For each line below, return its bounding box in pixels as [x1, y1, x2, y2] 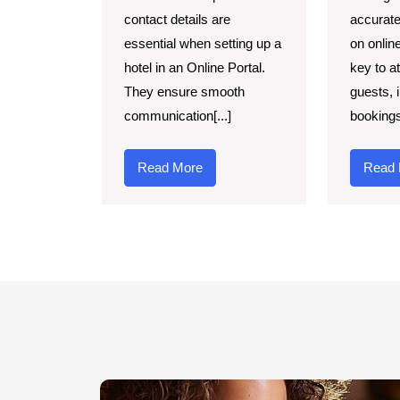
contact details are [124, 11, 230, 27]
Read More [137, 159, 203, 175]
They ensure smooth [124, 83, 245, 99]
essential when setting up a [124, 35, 281, 51]
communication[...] [124, 107, 231, 123]
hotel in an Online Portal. [124, 59, 265, 75]
